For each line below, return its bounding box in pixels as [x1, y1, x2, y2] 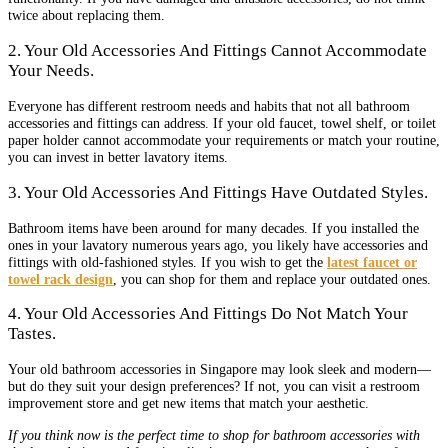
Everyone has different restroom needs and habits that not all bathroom [8, 97, 410, 114]
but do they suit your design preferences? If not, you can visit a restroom [8, 378, 420, 395]
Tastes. [8, 324, 56, 344]
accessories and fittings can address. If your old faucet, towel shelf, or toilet [8, 114, 436, 131]
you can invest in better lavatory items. [8, 148, 228, 165]
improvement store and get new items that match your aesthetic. [8, 395, 369, 412]
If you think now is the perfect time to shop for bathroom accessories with [8, 426, 420, 443]
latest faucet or [327, 253, 417, 270]
